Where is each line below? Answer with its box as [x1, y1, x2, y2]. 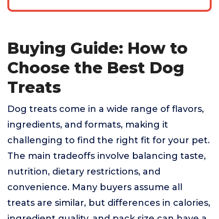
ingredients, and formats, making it [7, 119, 168, 131]
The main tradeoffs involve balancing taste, [7, 151, 206, 162]
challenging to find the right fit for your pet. [7, 135, 210, 146]
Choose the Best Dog [7, 58, 184, 78]
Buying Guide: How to [7, 39, 188, 58]
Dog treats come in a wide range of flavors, [7, 104, 204, 115]
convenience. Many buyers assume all [7, 182, 182, 193]
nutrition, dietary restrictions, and [7, 166, 160, 177]
